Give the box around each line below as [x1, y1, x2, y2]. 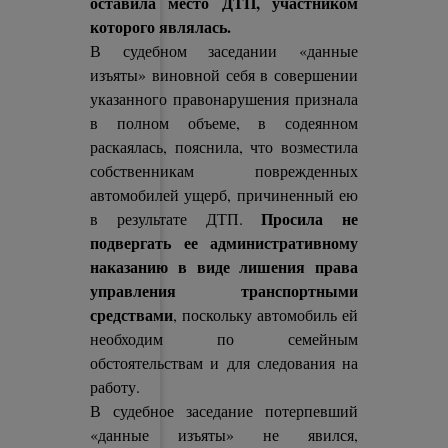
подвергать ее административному [90, 231, 358, 254]
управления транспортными [90, 279, 358, 302]
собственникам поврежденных [90, 160, 358, 181]
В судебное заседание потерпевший [90, 400, 358, 421]
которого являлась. [90, 15, 232, 38]
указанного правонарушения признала [90, 88, 358, 109]
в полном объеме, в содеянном [90, 112, 358, 133]
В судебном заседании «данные [90, 40, 358, 61]
